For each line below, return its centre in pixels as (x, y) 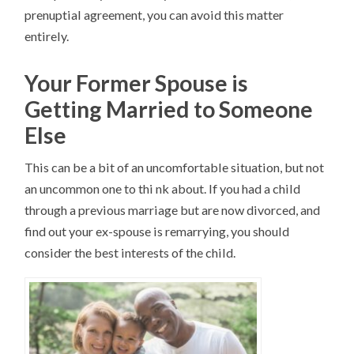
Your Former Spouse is (137, 83)
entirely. (47, 36)
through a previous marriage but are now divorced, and (173, 210)
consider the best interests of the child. (130, 253)
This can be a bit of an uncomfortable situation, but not (175, 168)
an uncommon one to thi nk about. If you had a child (163, 189)
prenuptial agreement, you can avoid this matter (154, 15)
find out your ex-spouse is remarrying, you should (157, 232)
